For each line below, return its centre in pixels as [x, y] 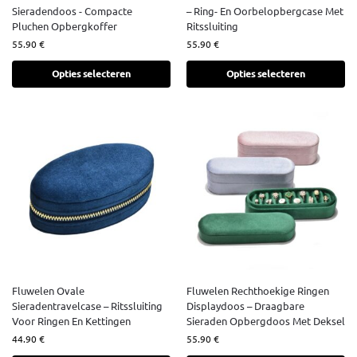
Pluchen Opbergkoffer [65, 26]
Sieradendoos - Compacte [72, 11]
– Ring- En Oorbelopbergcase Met [265, 11]
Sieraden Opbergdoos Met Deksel [266, 321]
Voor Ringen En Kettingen [71, 321]
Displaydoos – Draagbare [245, 306]
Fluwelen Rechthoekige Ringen [258, 291]
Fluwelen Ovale [48, 291]
